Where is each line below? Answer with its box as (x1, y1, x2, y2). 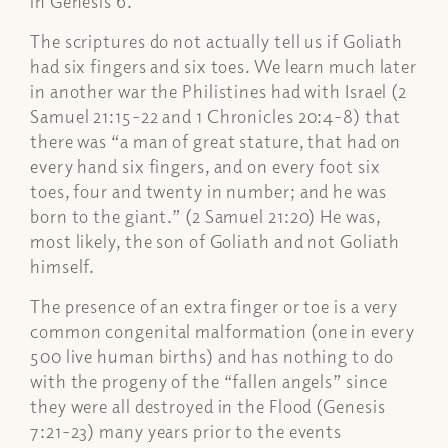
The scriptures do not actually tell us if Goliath (30, 30, 404, 52)
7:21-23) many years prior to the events (30, 420, 343, 443)
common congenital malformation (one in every (30, 320, 415, 343)
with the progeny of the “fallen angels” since (30, 370, 388, 393)
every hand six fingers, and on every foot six (30, 155, 381, 177)
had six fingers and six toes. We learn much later (30, 55, 418, 77)
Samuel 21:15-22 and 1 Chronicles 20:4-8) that (30, 105, 401, 127)
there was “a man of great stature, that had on (30, 130, 402, 152)
